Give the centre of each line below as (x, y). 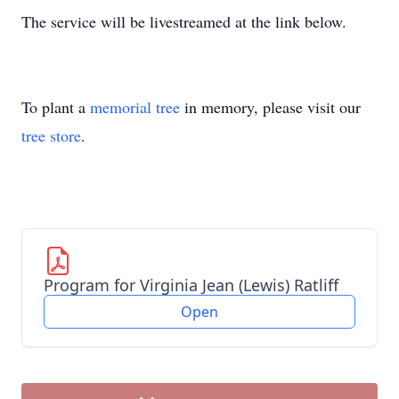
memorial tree (135, 107)
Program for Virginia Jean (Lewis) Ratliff (191, 285)
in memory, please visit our (270, 107)
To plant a (56, 107)
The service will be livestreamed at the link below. (187, 21)
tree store (51, 135)
